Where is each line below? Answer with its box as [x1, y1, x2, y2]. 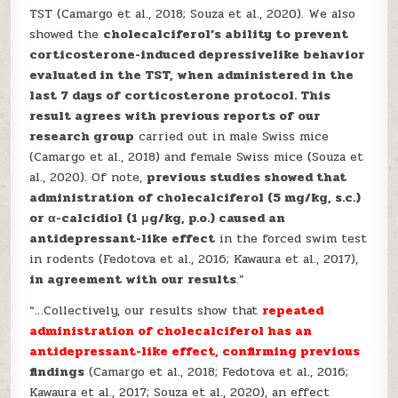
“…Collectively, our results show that [29, 301, 263, 320]
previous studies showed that [147, 168, 347, 187]
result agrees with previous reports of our [29, 107, 322, 125]
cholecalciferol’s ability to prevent [103, 25, 349, 44]
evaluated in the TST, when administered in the [29, 66, 354, 84]
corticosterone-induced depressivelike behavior [29, 45, 366, 64]
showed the [29, 25, 104, 44]
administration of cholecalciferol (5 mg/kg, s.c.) [29, 188, 362, 207]
